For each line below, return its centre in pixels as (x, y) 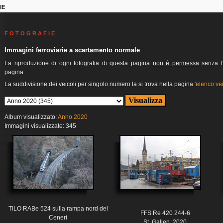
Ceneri (58, 218)
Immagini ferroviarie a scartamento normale (72, 50)
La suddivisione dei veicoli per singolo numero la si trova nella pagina (100, 84)
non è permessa (176, 63)
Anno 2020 (73, 117)
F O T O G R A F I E (30, 33)
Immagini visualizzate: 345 (40, 126)
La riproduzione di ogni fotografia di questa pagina (79, 63)
